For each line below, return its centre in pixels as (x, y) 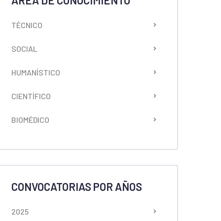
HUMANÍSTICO (36, 72)
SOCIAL (24, 49)
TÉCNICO (27, 25)
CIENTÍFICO (31, 96)
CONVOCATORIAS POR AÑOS (77, 186)
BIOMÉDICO (30, 120)
